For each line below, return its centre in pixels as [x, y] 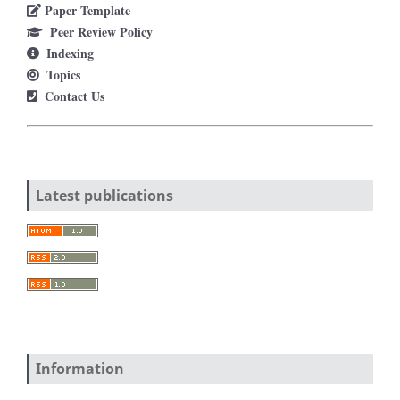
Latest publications [104, 195]
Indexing [68, 53]
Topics [62, 74]
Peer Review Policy [100, 31]
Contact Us [73, 96]
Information [80, 368]
